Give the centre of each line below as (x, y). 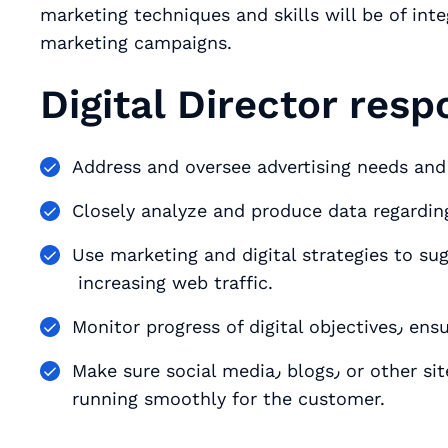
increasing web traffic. (172, 282)
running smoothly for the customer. (228, 398)
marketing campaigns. (136, 42)
